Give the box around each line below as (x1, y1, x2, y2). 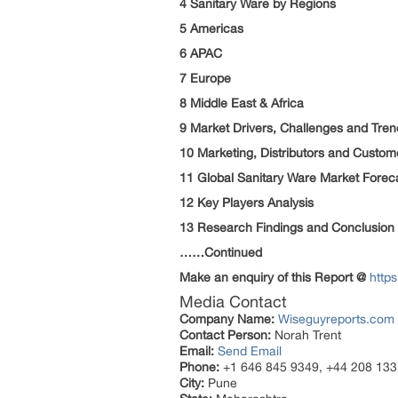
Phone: (179, 360, 219, 374)
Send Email (218, 344, 282, 358)
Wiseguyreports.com (278, 312, 394, 326)
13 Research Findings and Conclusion (179, 220, 394, 235)
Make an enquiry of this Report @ (179, 270, 366, 284)
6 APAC (179, 46, 222, 60)
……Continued (179, 245, 262, 259)
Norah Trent (271, 328, 341, 342)
